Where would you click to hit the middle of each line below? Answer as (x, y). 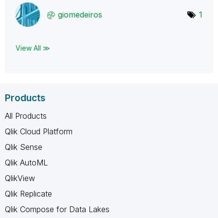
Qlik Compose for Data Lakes (57, 209)
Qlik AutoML (26, 162)
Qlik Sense (24, 147)
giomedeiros (80, 14)
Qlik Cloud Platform (39, 131)
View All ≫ (33, 48)
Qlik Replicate (28, 193)
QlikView (20, 178)
